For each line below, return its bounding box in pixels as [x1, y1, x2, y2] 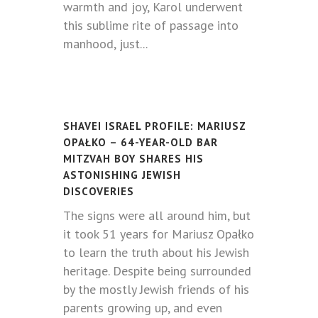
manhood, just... [63, 35, 148, 52]
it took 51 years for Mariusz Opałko [63, 226, 254, 242]
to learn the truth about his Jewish [63, 244, 249, 261]
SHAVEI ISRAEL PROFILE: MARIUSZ [63, 119, 246, 133]
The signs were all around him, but [63, 207, 251, 224]
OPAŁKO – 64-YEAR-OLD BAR [63, 136, 218, 149]
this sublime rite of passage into [63, 17, 238, 33]
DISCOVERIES [63, 185, 134, 198]
